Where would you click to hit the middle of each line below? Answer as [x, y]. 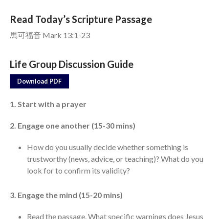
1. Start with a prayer [48, 104]
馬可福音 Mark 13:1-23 [50, 35]
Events [124, 25]
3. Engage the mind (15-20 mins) [66, 195]
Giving [123, 54]
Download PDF [39, 81]
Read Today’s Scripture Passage [81, 19]
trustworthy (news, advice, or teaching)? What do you [115, 159]
